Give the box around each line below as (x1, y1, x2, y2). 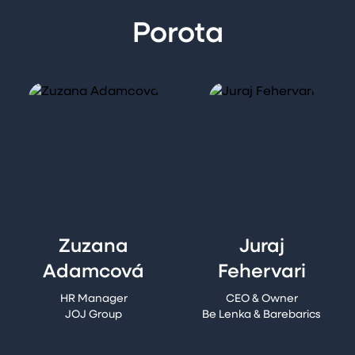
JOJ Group (65, 309, 122, 321)
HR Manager (59, 293, 128, 305)
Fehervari (217, 263, 306, 282)
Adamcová (43, 263, 144, 282)
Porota (132, 21, 223, 49)
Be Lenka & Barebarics (202, 309, 321, 321)
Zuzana (59, 238, 128, 257)
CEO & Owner (225, 293, 298, 305)
